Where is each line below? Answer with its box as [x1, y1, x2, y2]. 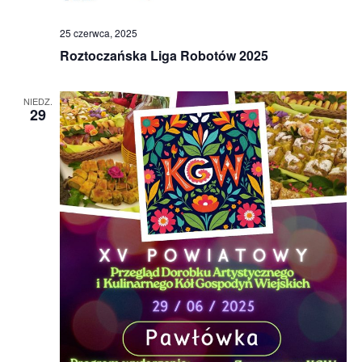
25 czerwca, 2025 [59, 26, 137, 40]
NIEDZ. [23, 95, 53, 108]
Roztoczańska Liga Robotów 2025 [59, 46, 268, 65]
